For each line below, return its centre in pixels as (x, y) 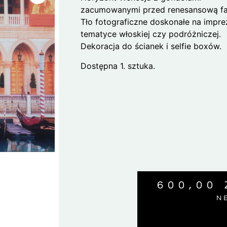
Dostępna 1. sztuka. (118, 66)
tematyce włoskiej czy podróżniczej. (151, 34)
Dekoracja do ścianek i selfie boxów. (151, 46)
